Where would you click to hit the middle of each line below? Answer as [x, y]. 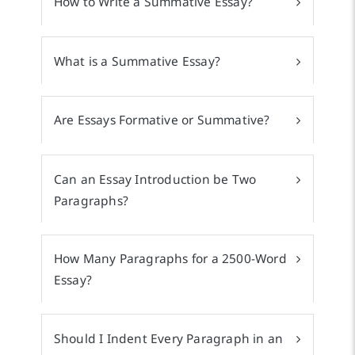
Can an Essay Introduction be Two [155, 179]
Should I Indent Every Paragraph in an [168, 338]
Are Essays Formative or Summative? [162, 120]
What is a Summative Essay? [137, 61]
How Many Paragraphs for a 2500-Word [170, 259]
